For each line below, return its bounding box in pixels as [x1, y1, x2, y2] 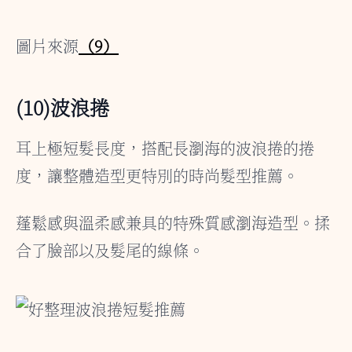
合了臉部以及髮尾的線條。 [16, 238, 204, 262]
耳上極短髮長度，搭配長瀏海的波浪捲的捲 [16, 136, 314, 159]
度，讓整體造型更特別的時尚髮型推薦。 [16, 163, 299, 187]
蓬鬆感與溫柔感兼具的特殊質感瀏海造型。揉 [16, 211, 330, 234]
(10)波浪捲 [16, 92, 109, 121]
